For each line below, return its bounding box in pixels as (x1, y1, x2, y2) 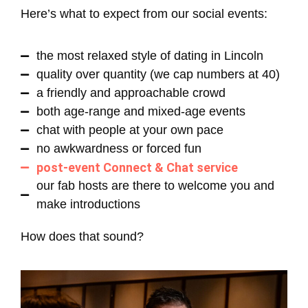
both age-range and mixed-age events (36, 104, 245, 119)
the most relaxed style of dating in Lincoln (36, 49, 263, 63)
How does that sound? (21, 230, 144, 244)
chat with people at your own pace (36, 123, 223, 137)
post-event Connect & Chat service (36, 160, 238, 175)
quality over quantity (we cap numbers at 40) (36, 67, 280, 82)
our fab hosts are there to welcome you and (36, 179, 274, 193)
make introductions (36, 197, 140, 212)
